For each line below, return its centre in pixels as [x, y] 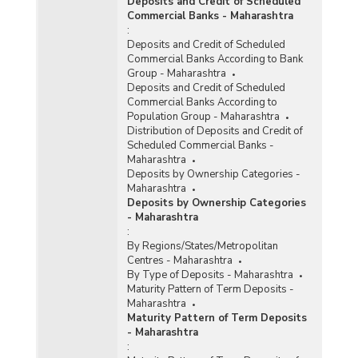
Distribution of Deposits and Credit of [215, 131]
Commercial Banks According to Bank [215, 60]
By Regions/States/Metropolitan [202, 247]
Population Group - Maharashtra [203, 117]
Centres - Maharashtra [179, 261]
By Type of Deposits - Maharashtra [210, 275]
